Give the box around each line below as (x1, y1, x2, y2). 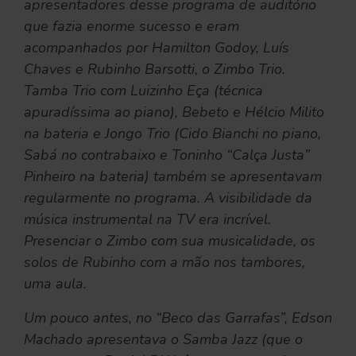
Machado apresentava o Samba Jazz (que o (24, 329, 303, 349)
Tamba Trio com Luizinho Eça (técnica (24, 80, 263, 100)
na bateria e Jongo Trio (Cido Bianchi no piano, (24, 123, 321, 143)
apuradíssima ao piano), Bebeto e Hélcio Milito (24, 102, 324, 122)
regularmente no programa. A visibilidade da (24, 188, 312, 207)
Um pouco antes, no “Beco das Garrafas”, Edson (24, 308, 332, 327)
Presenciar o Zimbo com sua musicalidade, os (24, 230, 315, 250)
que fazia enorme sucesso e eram (24, 16, 239, 36)
